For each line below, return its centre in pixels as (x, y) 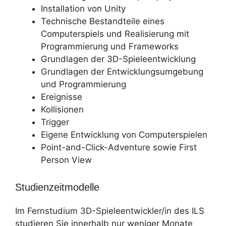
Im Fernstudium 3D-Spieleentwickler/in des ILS (110, 211)
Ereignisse (62, 97)
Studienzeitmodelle (57, 187)
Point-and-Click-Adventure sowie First (119, 147)
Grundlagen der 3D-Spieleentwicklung (118, 59)
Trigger (55, 122)
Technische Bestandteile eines (103, 21)
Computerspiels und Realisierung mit (115, 34)
